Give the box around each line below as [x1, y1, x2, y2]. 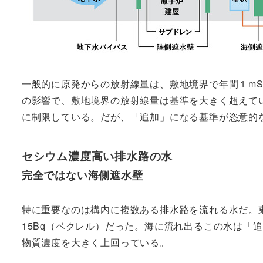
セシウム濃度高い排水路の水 [21, 148, 173, 164]
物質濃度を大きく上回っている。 [21, 235, 170, 249]
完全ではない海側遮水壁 [21, 167, 143, 183]
